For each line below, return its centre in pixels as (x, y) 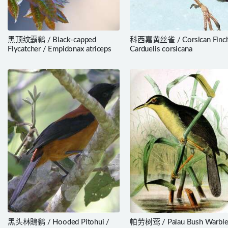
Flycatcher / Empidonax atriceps (60, 49)
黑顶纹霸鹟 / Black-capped (52, 40)
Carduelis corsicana (161, 49)
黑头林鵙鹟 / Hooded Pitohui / (59, 222)
